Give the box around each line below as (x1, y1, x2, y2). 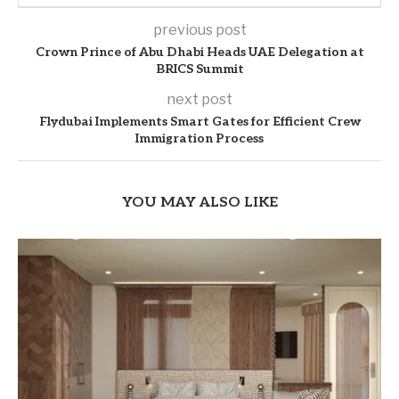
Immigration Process (135, 131, 264, 147)
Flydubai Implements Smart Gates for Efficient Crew (38, 114, 361, 130)
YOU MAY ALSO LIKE (121, 194, 278, 212)
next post (167, 91, 232, 109)
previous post (152, 21, 247, 39)
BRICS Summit (155, 61, 244, 77)
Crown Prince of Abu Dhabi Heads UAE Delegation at (35, 45, 364, 61)
